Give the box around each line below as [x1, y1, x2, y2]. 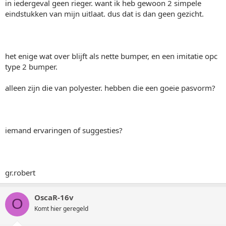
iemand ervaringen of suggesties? [5, 125, 123, 135]
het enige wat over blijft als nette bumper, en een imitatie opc [5, 50, 217, 61]
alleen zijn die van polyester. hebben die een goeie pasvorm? [5, 82, 215, 93]
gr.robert [5, 167, 35, 178]
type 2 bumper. [5, 61, 58, 72]
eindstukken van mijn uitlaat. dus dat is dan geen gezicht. [5, 8, 204, 19]
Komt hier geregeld [34, 204, 88, 213]
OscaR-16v [34, 192, 74, 202]
